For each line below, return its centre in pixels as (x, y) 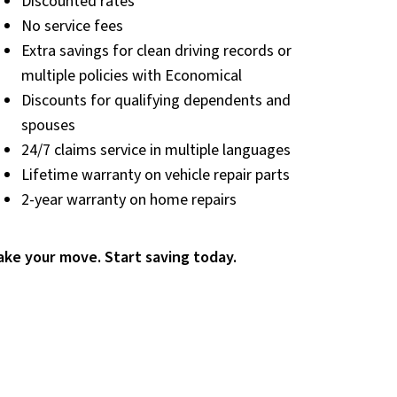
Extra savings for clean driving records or (156, 51)
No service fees (72, 26)
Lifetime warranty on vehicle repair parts (155, 175)
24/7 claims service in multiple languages (156, 150)
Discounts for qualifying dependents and (156, 100)
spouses (48, 125)
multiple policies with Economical (131, 75)
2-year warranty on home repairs (128, 199)
